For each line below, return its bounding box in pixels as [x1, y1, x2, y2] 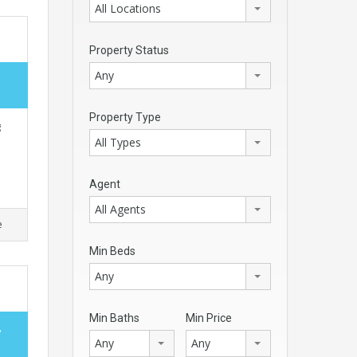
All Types [95, 135, 141, 150]
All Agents [95, 202, 146, 217]
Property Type [89, 111, 161, 124]
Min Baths [89, 312, 139, 324]
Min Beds [89, 245, 135, 257]
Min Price [186, 312, 232, 324]
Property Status [89, 44, 169, 57]
